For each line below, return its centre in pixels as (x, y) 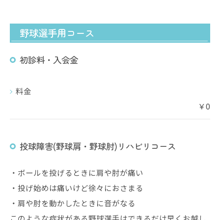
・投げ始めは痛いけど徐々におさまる (77, 188)
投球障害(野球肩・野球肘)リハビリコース (98, 146)
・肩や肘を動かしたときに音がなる (73, 203)
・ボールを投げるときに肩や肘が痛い (77, 172)
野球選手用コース (57, 33)
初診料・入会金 (49, 60)
